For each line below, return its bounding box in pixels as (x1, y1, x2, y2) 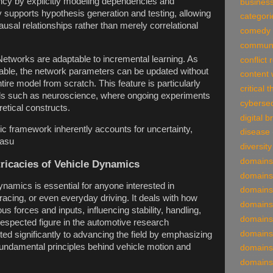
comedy (240, 26, 271, 36)
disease (240, 127, 270, 137)
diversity (240, 142, 272, 152)
